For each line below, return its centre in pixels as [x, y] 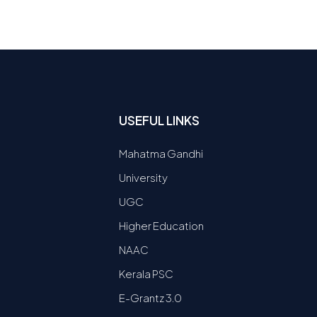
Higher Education [161, 225]
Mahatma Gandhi [161, 153]
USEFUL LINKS [159, 120]
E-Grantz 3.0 [150, 298]
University [143, 177]
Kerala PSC [146, 273]
